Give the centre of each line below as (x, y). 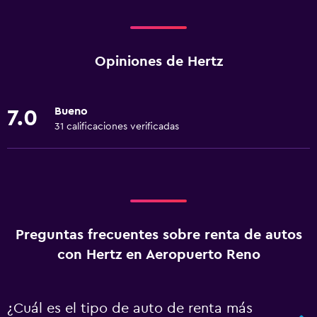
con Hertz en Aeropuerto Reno (158, 255)
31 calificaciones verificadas (117, 127)
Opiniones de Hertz (158, 62)
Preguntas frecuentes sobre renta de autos (158, 235)
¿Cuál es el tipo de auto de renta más (130, 309)
